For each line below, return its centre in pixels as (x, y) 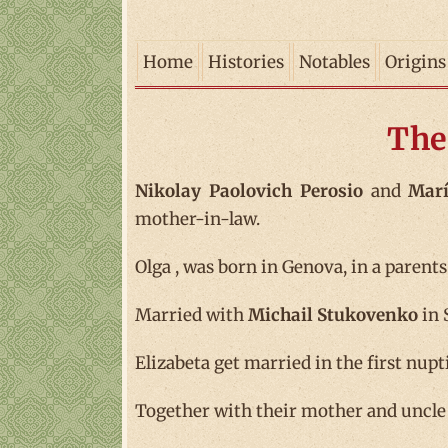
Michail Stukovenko (333, 315)
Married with (191, 315)
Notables (334, 62)
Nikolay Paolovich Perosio (249, 191)
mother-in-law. (197, 219)
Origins (415, 62)
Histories (246, 62)
